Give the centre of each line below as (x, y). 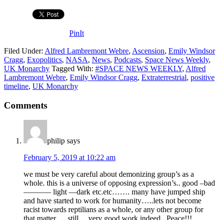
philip (56, 141)
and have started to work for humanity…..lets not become (112, 201)
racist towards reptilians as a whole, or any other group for (113, 210)
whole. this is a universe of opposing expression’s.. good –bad (119, 183)
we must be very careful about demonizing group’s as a (109, 174)
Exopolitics (44, 59)
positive (203, 77)
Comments (26, 105)
